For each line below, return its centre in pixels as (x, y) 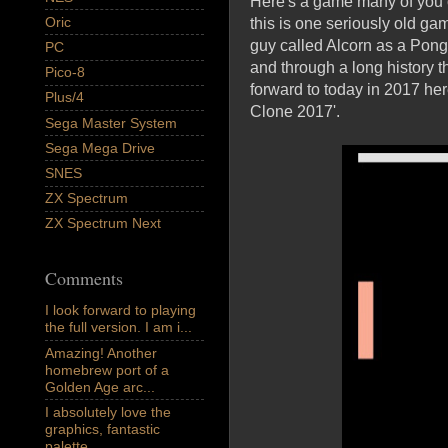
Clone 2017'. (295, 111)
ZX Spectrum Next (103, 223)
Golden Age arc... (100, 386)
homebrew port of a (107, 369)
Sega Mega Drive (100, 147)
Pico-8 (65, 72)
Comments (84, 277)
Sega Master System (111, 122)
